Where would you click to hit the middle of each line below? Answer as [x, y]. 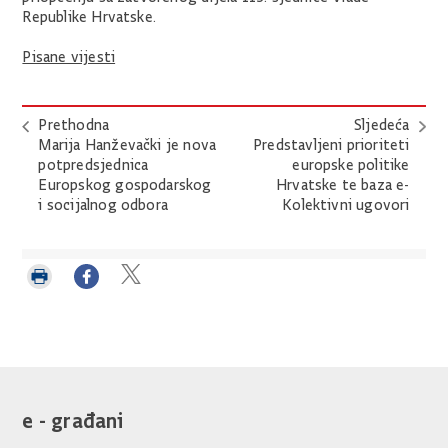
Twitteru [151, 338]
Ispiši [45, 298]
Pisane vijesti [69, 56]
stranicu [54, 318]
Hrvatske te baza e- [342, 184]
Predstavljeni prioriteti [331, 144]
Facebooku [111, 338]
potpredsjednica [93, 164]
